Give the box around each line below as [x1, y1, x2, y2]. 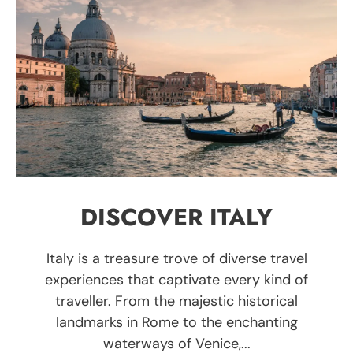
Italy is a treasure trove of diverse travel [46, 248, 307, 268]
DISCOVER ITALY [80, 199, 273, 234]
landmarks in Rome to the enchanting [55, 312, 298, 332]
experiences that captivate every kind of [45, 269, 308, 289]
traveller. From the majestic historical [55, 291, 298, 310]
